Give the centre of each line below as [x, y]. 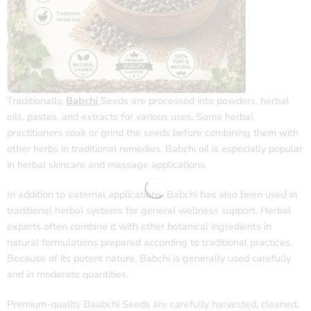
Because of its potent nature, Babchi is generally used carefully [149, 259]
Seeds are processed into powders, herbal [195, 101]
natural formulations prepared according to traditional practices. [150, 243]
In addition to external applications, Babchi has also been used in [152, 195]
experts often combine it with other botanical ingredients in [139, 227]
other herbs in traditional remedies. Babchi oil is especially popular [155, 149]
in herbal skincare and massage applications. [107, 165]
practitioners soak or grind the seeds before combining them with [153, 133]
